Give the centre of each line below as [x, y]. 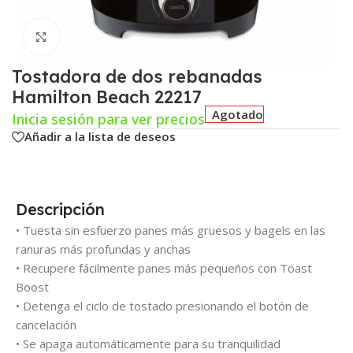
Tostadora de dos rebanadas [137, 76]
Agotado [238, 114]
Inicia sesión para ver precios [108, 119]
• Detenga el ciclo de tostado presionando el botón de [162, 305]
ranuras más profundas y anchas [103, 249]
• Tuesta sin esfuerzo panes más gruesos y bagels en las [171, 230]
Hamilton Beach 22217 [107, 97]
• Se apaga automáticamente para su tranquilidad [148, 343]
